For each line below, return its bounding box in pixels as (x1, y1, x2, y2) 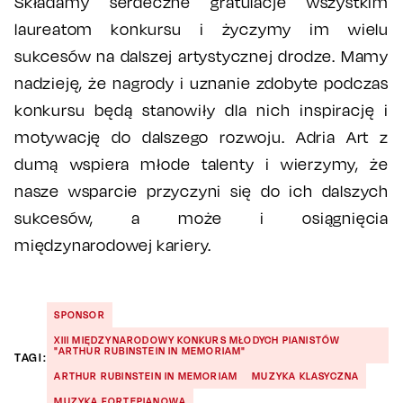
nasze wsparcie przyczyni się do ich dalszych (14, 181, 389, 201)
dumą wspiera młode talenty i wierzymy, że (14, 154, 389, 174)
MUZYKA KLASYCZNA (252, 369, 360, 382)
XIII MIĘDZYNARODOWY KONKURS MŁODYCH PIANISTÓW (54, 333, 341, 346)
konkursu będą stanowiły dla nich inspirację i (14, 100, 389, 120)
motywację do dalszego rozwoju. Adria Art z (14, 127, 389, 147)
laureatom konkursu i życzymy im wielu (14, 19, 389, 39)
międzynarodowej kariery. (14, 235, 212, 255)
